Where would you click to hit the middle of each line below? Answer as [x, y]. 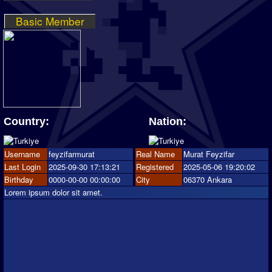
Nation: [168, 121]
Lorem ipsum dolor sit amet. [53, 192]
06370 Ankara [208, 179]
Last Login [22, 166]
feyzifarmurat [72, 154]
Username [22, 154]
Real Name [155, 154]
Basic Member [50, 21]
